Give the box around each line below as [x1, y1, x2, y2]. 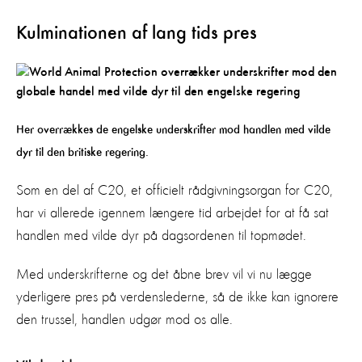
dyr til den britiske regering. [16, 145, 152, 158]
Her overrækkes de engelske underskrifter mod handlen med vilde [16, 123, 330, 136]
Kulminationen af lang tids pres [16, 23, 257, 44]
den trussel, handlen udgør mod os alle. [16, 312, 233, 327]
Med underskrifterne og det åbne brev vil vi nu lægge [16, 267, 312, 282]
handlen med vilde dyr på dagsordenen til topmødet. [16, 228, 310, 243]
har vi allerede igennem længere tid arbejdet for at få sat [16, 205, 329, 221]
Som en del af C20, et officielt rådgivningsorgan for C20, [16, 183, 333, 198]
